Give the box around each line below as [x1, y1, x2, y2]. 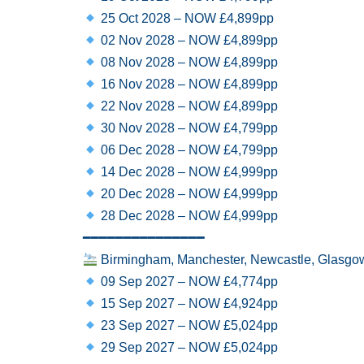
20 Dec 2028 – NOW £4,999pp [97, 187, 279, 201]
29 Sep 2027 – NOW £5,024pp [97, 340, 279, 354]
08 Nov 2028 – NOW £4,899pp [97, 55, 279, 69]
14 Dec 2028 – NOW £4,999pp [97, 165, 279, 179]
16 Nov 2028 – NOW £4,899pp [97, 77, 279, 91]
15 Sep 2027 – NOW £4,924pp [97, 297, 279, 310]
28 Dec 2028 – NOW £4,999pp [97, 209, 279, 223]
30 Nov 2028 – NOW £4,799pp [97, 121, 279, 135]
